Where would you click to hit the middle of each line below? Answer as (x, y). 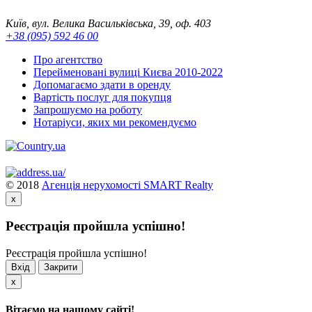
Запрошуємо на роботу (88, 109)
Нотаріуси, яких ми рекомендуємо (115, 122)
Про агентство (68, 59)
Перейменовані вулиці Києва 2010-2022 (128, 72)
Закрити (61, 267)
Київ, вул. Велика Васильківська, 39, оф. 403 (108, 23)
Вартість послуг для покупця (102, 97)
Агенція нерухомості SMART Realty (127, 185)
